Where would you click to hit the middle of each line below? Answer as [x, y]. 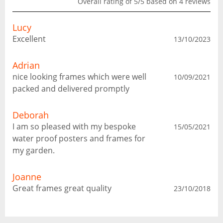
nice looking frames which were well [79, 77]
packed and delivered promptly [71, 89]
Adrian [26, 65]
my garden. [34, 150]
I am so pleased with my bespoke [74, 126]
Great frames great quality [62, 188]
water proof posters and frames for [79, 138]
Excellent [29, 39]
